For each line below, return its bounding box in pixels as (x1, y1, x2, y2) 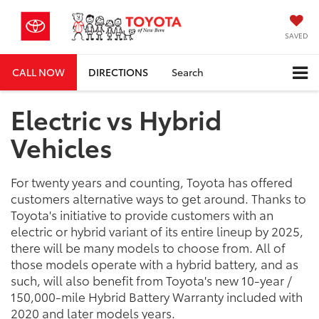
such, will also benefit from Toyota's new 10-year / (11, 271, 292, 288)
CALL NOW (12, 64, 65, 79)
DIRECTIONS (88, 64, 148, 79)
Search (172, 64, 204, 79)
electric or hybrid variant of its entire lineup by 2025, (11, 221, 303, 239)
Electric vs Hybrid (11, 100, 221, 137)
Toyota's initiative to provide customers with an (11, 205, 273, 223)
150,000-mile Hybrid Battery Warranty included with (11, 287, 303, 305)
